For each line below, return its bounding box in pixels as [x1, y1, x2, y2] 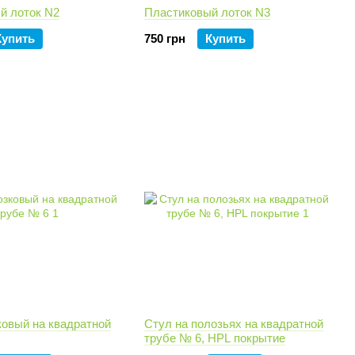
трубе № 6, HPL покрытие [144, 331, 285, 345]
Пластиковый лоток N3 [144, 6, 270, 19]
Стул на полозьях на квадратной [144, 317, 323, 330]
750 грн [144, 32, 185, 45]
